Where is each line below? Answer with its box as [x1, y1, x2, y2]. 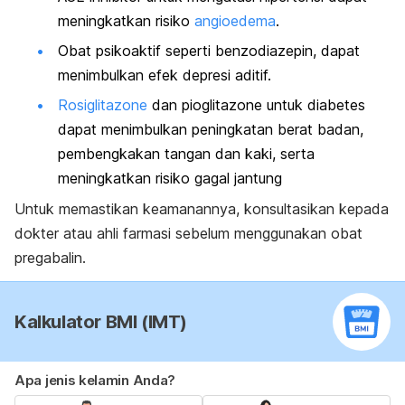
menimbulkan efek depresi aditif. [58, 66, 271, 85]
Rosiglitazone [58, 96, 147, 115]
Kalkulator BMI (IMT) [14, 310, 187, 333]
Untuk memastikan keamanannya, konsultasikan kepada [14, 199, 389, 218]
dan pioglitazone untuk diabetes [147, 96, 365, 115]
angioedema [194, 11, 276, 30]
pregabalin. [14, 248, 86, 267]
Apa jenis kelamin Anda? [14, 371, 176, 389]
